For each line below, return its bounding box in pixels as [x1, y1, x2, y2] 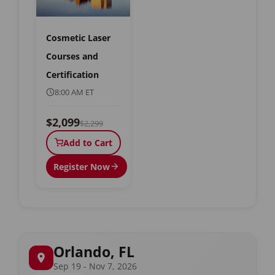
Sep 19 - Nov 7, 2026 [53, 260, 137, 272]
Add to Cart [63, 136, 112, 149]
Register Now [53, 160, 110, 172]
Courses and [46, 50, 98, 62]
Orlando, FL [53, 241, 134, 261]
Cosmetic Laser [46, 31, 110, 44]
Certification [46, 68, 99, 80]
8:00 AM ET [55, 86, 94, 98]
